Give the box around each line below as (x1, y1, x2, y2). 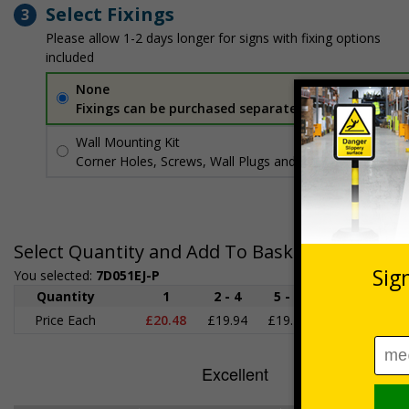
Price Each (35, 310, 96, 329)
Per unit (354, 132, 400, 151)
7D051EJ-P (96, 266, 160, 284)
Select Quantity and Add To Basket (14, 238, 310, 264)
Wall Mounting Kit (76, 132, 180, 151)
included (46, 47, 94, 66)
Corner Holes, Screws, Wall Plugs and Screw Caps (76, 152, 368, 170)
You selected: (14, 266, 96, 284)
